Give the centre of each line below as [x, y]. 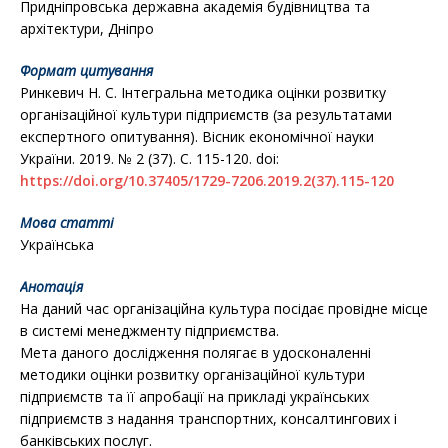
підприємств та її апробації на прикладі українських [194, 396]
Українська [57, 244]
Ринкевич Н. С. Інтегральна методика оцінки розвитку [203, 92]
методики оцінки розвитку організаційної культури [192, 374]
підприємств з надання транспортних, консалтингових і [208, 418]
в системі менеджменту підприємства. [149, 330]
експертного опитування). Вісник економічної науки [197, 136]
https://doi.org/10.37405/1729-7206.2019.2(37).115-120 [207, 180]
